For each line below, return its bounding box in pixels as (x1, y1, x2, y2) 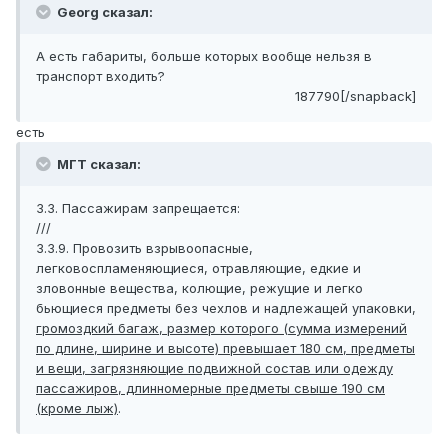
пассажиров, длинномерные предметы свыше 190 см (36, 380, 385, 397)
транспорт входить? (36, 68, 165, 85)
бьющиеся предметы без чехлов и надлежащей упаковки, (36, 300, 416, 317)
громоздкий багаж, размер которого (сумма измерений (36, 320, 407, 337)
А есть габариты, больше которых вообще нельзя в (36, 48, 372, 65)
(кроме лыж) (36, 400, 118, 417)
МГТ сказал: (54, 156, 141, 173)
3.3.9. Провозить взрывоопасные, (36, 240, 253, 257)
